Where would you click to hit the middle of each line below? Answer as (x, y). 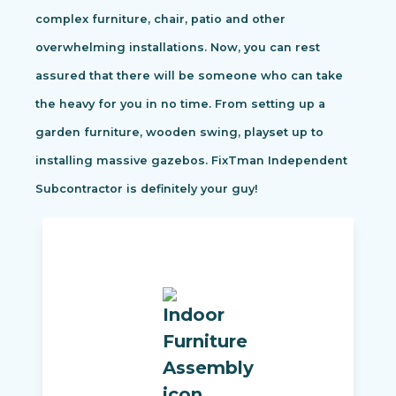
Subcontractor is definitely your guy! (147, 189)
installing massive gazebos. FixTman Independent (191, 161)
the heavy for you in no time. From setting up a (180, 104)
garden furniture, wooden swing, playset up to (179, 133)
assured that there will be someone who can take (189, 76)
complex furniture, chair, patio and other (160, 19)
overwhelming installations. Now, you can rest (178, 48)
